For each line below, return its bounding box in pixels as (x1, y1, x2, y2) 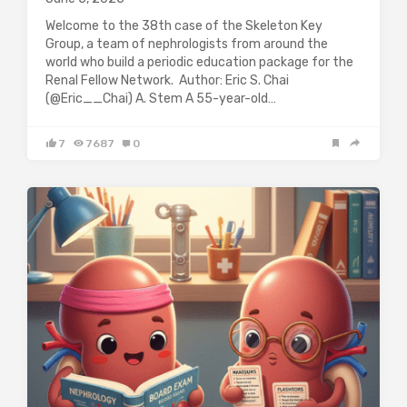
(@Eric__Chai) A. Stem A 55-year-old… (45, 91, 276, 107)
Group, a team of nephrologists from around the (45, 36, 328, 53)
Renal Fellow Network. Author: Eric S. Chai (45, 73, 289, 89)
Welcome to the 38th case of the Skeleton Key (45, 18, 323, 35)
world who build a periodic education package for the (45, 55, 353, 71)
